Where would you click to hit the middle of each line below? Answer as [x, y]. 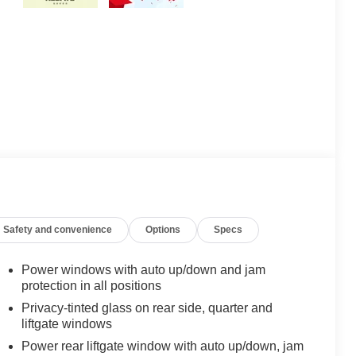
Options [163, 230]
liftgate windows [66, 324]
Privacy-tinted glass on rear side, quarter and [147, 308]
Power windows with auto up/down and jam [143, 270]
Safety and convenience [58, 230]
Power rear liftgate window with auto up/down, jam [162, 346]
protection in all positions [91, 286]
